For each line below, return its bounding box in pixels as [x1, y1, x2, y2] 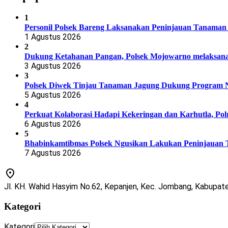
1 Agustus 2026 [24, 32, 81, 42]
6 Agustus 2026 [24, 119, 81, 129]
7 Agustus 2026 [24, 148, 81, 158]
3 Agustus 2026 [24, 61, 81, 71]
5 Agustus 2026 [24, 90, 81, 100]
